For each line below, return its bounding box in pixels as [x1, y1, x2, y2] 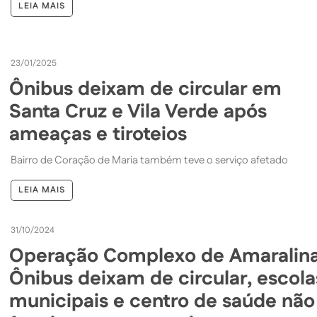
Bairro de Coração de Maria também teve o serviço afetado [11, 153, 289, 168]
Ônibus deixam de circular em [9, 76, 282, 103]
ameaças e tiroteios [9, 121, 188, 149]
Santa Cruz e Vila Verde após [9, 98, 267, 126]
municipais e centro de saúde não [9, 288, 316, 316]
